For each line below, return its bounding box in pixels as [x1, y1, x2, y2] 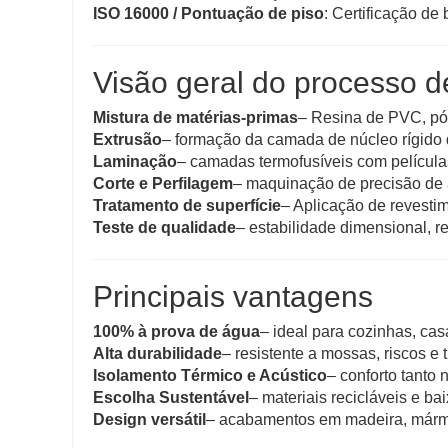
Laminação [93, 153, 177, 171]
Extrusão [93, 131, 162, 149]
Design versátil [93, 411, 206, 429]
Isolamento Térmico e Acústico [93, 367, 327, 385]
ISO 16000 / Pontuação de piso [93, 5, 324, 23]
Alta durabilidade [93, 345, 222, 363]
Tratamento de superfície [93, 197, 281, 215]
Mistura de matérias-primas [93, 109, 298, 127]
